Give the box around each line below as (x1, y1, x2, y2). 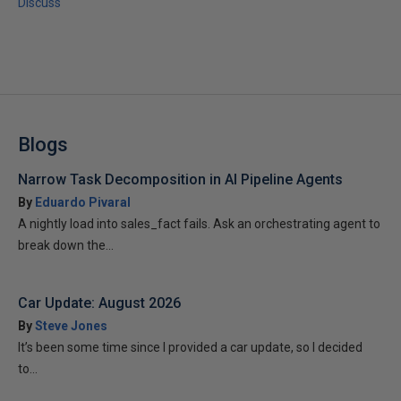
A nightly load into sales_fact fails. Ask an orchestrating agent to (18, 217, 380, 231)
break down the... (18, 238, 114, 252)
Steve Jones (35, 319, 107, 333)
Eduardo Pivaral (35, 195, 131, 209)
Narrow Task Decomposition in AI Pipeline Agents (18, 171, 343, 188)
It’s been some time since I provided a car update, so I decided (18, 340, 363, 354)
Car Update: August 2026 (18, 294, 181, 311)
